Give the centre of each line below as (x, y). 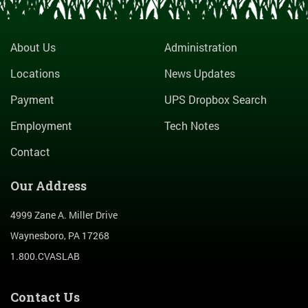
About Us (33, 47)
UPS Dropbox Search (216, 99)
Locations (35, 73)
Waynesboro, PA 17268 (60, 235)
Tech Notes (192, 125)
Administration (201, 47)
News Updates (200, 73)
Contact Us (45, 297)
